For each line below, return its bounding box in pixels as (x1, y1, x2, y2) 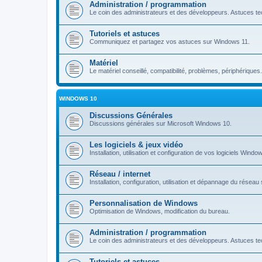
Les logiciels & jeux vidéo (89, 140, 183, 149)
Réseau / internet (89, 170, 150, 178)
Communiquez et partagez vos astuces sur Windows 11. (89, 38, 250, 45)
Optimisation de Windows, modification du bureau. (89, 208, 230, 215)
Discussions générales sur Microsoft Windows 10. (89, 120, 232, 127)
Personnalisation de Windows (89, 199, 198, 208)
